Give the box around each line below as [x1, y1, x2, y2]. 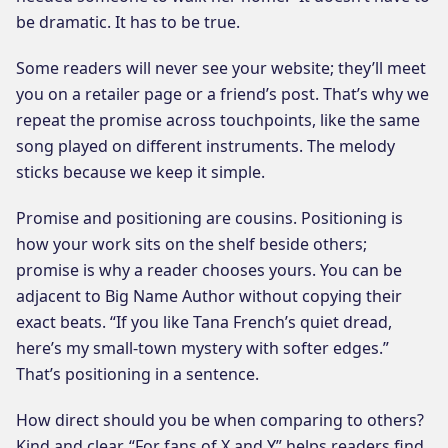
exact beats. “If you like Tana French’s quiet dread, [16, 310, 392, 333]
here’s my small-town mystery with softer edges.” [16, 336, 389, 359]
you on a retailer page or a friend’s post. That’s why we [16, 82, 429, 105]
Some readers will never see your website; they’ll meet [16, 56, 426, 79]
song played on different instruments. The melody [16, 134, 395, 157]
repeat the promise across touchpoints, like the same [16, 108, 420, 131]
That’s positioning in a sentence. [16, 362, 259, 385]
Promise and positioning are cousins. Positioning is [16, 206, 403, 229]
